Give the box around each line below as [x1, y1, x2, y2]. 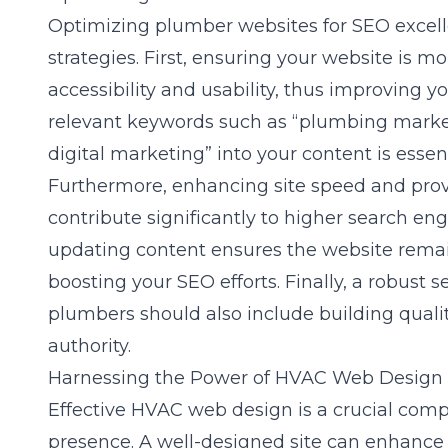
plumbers [48, 303, 135, 325]
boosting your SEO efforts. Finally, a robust [48, 271, 431, 293]
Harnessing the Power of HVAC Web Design [48, 367, 443, 389]
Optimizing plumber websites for [48, 15, 352, 37]
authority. [48, 335, 131, 357]
